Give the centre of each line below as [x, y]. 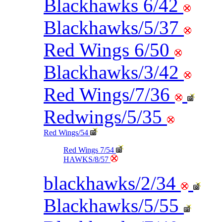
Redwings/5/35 [105, 117]
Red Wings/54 [67, 133]
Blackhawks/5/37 [114, 28]
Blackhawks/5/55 [114, 206]
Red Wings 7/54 [90, 150]
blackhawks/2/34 [112, 183]
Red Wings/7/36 [109, 95]
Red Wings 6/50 [109, 50]
